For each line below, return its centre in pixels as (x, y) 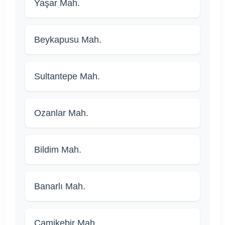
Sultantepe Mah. (67, 77)
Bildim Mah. (58, 150)
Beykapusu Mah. (68, 40)
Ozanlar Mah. (61, 113)
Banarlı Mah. (60, 187)
